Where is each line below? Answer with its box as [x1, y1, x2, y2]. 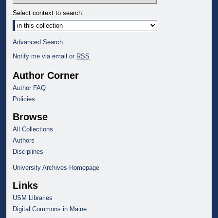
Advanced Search [13, 38, 63, 46]
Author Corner [13, 70, 79, 81]
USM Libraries [13, 194, 53, 201]
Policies [13, 95, 36, 103]
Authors [13, 136, 35, 144]
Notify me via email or [13, 52, 77, 60]
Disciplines [13, 147, 44, 155]
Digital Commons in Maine [13, 205, 87, 213]
